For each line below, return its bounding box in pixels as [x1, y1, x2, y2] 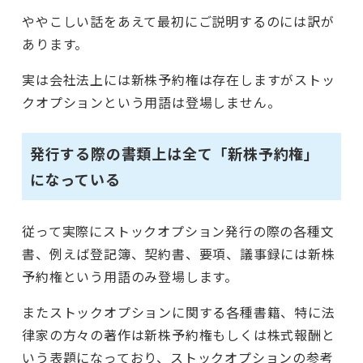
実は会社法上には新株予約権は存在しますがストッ [22, 69, 335, 89]
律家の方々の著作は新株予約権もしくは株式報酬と [22, 324, 335, 344]
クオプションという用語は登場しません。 [22, 92, 281, 112]
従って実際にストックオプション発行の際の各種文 [22, 220, 335, 241]
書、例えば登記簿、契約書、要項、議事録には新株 [22, 243, 335, 263]
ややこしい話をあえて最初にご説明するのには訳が [22, 11, 335, 31]
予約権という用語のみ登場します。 [22, 266, 238, 286]
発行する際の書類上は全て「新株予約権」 [29, 143, 319, 164]
